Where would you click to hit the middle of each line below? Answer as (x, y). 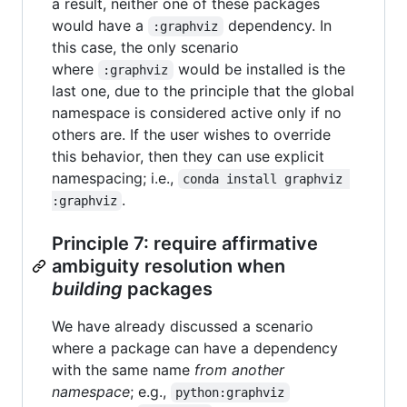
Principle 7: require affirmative (185, 243)
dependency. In (279, 25)
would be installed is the (261, 69)
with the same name (123, 369)
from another (239, 369)
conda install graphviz (267, 179)
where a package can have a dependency (195, 347)
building (87, 288)
